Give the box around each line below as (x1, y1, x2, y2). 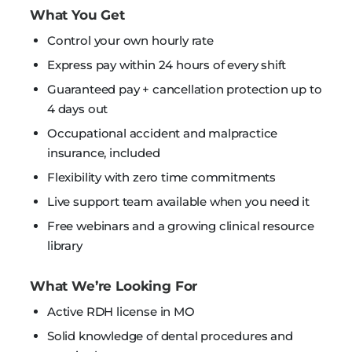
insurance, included (47, 145, 160, 160)
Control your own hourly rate (47, 33, 214, 48)
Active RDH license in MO (47, 304, 195, 319)
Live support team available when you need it (47, 194, 310, 209)
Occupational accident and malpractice (47, 126, 278, 141)
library (47, 238, 82, 253)
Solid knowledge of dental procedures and (47, 328, 293, 343)
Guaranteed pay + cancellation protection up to (47, 82, 322, 97)
